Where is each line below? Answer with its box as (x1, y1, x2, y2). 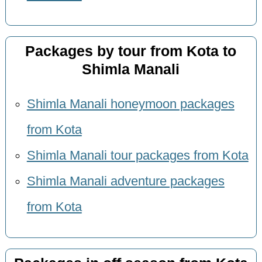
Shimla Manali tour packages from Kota (26, 148, 249, 163)
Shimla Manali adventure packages (26, 174, 225, 188)
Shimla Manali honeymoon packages (26, 96, 235, 111)
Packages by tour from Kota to (25, 43, 237, 60)
